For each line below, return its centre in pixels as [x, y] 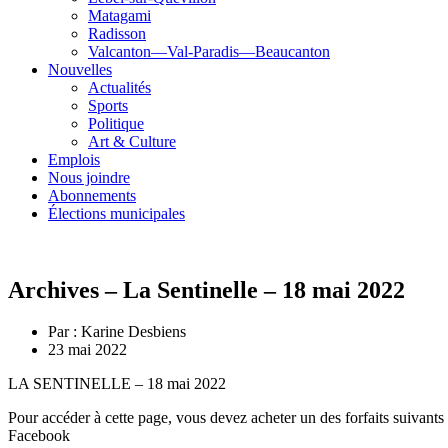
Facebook [39, 436]
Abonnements [92, 195]
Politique [116, 123]
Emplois [74, 159]
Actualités [119, 87]
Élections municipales [116, 213]
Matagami [119, 15]
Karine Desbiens [131, 332]
